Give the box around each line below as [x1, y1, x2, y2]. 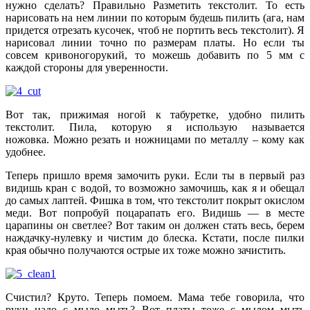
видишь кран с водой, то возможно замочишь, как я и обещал [6, 182, 304, 194]
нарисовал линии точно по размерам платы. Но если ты [6, 37, 304, 49]
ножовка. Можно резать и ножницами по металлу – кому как [6, 134, 304, 146]
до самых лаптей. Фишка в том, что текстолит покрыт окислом [6, 194, 304, 207]
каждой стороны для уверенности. [6, 62, 168, 74]
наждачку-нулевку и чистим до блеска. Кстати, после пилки [6, 232, 304, 244]
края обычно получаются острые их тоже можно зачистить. [6, 244, 286, 257]
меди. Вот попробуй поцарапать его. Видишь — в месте [6, 207, 304, 219]
